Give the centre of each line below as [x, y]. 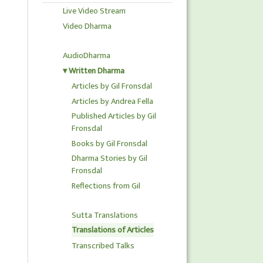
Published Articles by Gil [114, 116]
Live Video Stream [94, 11]
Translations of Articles [113, 230]
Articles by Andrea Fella [112, 102]
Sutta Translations [105, 215]
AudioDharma [87, 56]
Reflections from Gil [106, 186]
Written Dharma [97, 71]
